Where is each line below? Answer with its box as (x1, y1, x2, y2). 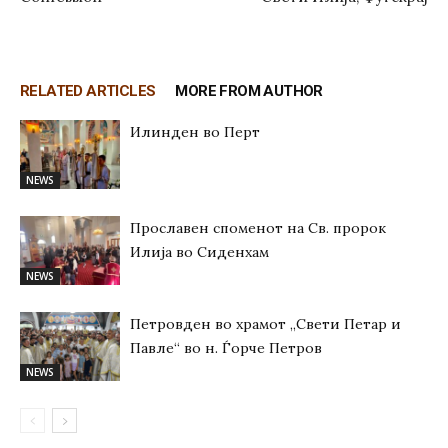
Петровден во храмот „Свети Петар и (130, 314, 401, 333)
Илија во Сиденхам (130, 242, 269, 261)
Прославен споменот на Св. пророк (130, 218, 386, 237)
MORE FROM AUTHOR (175, 81, 323, 100)
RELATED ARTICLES (20, 81, 156, 100)
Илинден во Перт (130, 122, 260, 141)
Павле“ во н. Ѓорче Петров (130, 338, 322, 357)
